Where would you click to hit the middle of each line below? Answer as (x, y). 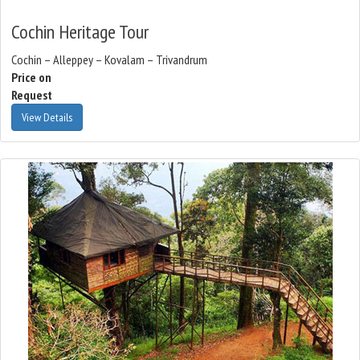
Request (32, 95)
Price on (31, 77)
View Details (47, 117)
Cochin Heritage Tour (80, 32)
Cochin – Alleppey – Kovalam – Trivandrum (109, 59)
